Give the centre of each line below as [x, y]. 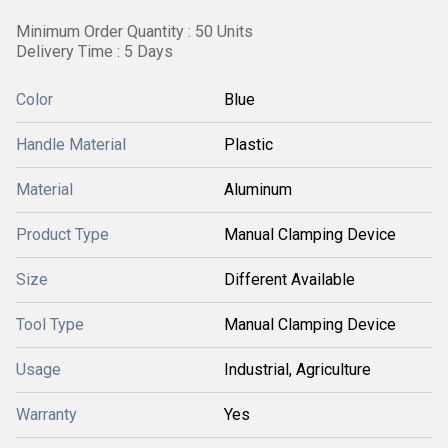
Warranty [46, 414]
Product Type [62, 234]
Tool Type [50, 324]
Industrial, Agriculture [297, 369]
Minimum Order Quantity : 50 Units [134, 31]
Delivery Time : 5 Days [94, 51]
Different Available [289, 279]
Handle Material [71, 144]
